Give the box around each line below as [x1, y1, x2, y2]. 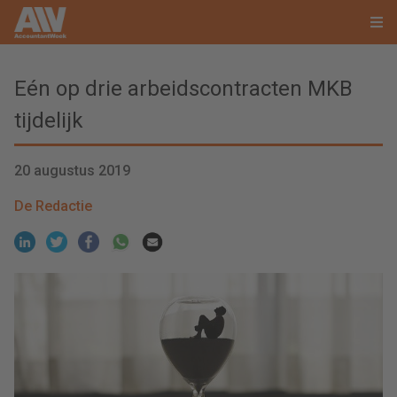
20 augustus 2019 [14, 162, 130, 179]
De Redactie [14, 198, 92, 214]
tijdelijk [14, 108, 83, 133]
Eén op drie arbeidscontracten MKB [14, 76, 353, 101]
